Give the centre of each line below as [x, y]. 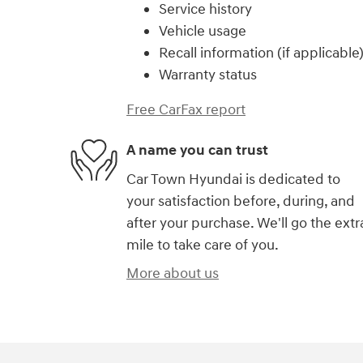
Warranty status [208, 75]
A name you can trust [197, 151]
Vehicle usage [203, 31]
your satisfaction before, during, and [241, 201]
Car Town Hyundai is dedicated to [233, 179]
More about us [173, 273]
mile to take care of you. [203, 245]
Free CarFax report [186, 109]
